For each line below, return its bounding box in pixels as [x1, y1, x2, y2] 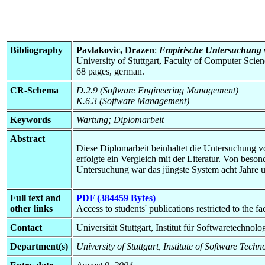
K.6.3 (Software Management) [76, 95, 189, 106]
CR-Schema [10, 85, 59, 95]
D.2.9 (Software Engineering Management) [76, 85, 238, 95]
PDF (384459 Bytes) [76, 192, 156, 203]
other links [10, 203, 53, 214]
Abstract [10, 133, 45, 144]
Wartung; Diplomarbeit [76, 114, 164, 125]
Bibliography [10, 44, 63, 55]
